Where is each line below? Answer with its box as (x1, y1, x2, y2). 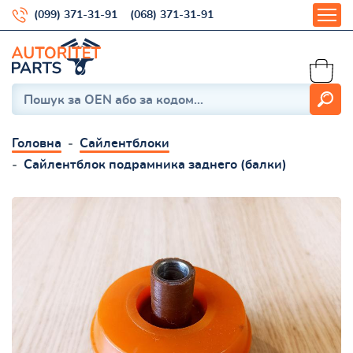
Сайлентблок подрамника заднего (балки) (24, 158, 287, 171)
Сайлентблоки (80, 136, 169, 150)
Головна (12, 136, 61, 150)
